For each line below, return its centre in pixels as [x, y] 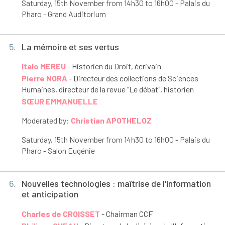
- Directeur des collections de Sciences [133, 78]
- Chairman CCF [126, 213]
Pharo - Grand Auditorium [64, 14]
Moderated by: [46, 121]
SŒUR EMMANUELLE [60, 101]
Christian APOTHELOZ [111, 121]
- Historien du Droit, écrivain [113, 66]
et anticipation [50, 194]
